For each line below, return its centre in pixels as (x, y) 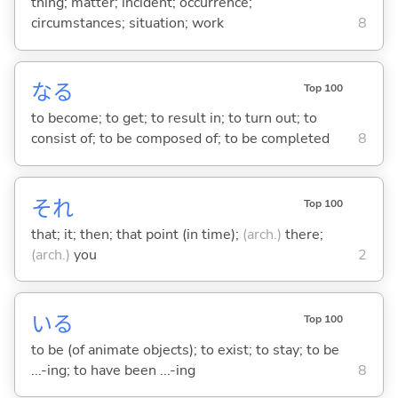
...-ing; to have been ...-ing (113, 370)
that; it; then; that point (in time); (136, 234)
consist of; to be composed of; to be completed (180, 139)
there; (302, 234)
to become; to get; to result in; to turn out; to (174, 119)
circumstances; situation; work (127, 24)
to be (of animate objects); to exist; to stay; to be (185, 350)
